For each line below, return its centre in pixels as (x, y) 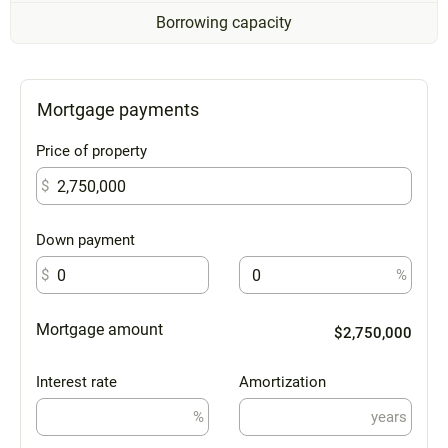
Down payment (85, 240)
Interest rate (76, 382)
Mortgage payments (118, 110)
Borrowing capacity (224, 23)
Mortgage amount (99, 330)
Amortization (282, 382)
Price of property (91, 151)
